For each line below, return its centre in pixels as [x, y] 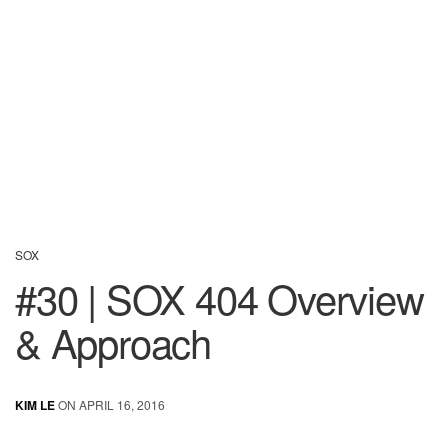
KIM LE [35, 404]
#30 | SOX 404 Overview [219, 297]
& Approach [113, 341]
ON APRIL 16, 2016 [110, 404]
